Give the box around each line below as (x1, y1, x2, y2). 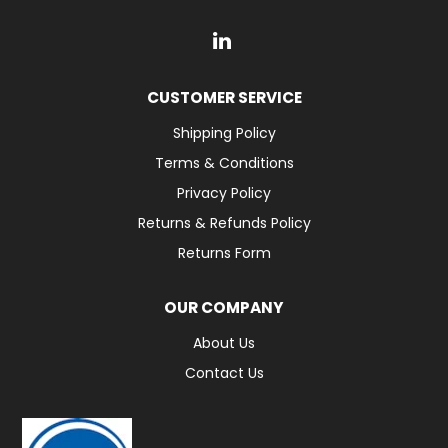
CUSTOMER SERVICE (146, 87, 302, 109)
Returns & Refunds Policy (137, 213, 311, 234)
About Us (193, 333, 255, 354)
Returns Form (177, 243, 271, 264)
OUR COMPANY (164, 297, 284, 319)
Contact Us (184, 363, 264, 384)
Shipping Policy (172, 123, 276, 144)
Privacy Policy (177, 183, 271, 204)
